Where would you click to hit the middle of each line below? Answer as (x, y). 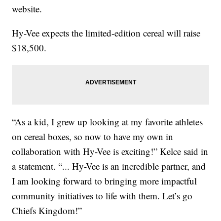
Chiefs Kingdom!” (47, 211)
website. (27, 9)
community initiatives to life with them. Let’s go (102, 196)
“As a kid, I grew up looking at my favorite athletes (108, 122)
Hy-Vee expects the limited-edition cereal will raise (106, 33)
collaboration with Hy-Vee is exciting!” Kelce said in (110, 151)
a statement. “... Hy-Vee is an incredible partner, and (109, 166)
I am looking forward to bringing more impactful (105, 181)
